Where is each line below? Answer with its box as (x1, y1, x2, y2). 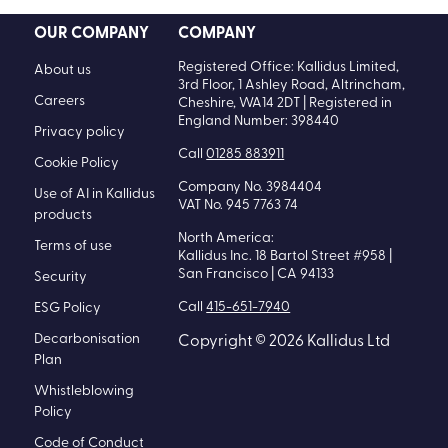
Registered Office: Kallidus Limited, (178, 60, 400, 76)
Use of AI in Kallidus (34, 187, 156, 203)
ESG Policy (34, 301, 102, 317)
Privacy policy (34, 125, 126, 141)
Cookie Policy (34, 156, 120, 172)
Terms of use (34, 239, 113, 255)
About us (34, 63, 92, 79)
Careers (34, 94, 86, 110)
